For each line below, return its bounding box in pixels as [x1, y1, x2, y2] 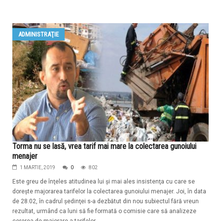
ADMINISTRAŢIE [18, 31, 59, 38]
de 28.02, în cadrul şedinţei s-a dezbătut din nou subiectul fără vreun [12, 198, 199, 205]
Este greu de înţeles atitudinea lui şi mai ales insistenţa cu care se [12, 178, 195, 185]
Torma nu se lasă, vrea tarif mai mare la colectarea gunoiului [12, 142, 196, 151]
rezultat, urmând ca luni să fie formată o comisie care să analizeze [12, 208, 196, 215]
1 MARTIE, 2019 [20, 165, 55, 171]
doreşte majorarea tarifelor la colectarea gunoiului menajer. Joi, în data [12, 188, 206, 195]
